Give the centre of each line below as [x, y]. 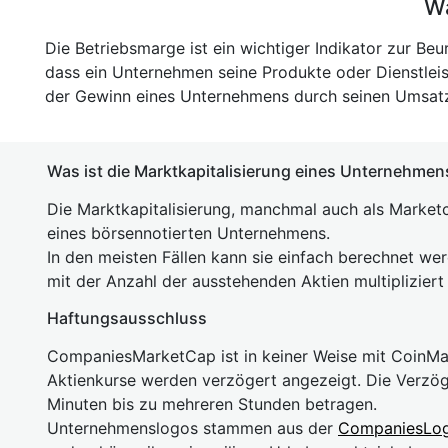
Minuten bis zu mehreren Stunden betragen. [212, 404]
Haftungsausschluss [127, 318]
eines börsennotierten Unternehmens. [188, 233]
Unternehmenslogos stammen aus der [192, 428]
